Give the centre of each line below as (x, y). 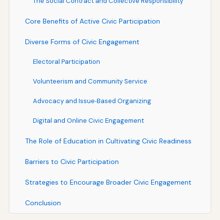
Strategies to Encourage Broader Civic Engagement (108, 182)
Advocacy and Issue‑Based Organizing (92, 101)
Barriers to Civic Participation (72, 161)
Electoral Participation (66, 61)
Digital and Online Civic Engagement (88, 120)
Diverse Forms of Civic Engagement (82, 41)
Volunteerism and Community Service (90, 81)
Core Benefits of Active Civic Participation (92, 21)
